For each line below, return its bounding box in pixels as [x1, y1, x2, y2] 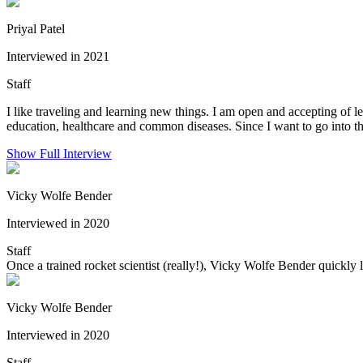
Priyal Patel [6, 21, 65, 36]
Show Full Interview [6, 146, 112, 160]
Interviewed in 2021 [6, 49, 109, 63]
